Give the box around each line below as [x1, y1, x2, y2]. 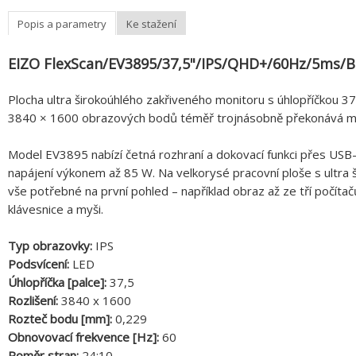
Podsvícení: [8, 256, 72, 273]
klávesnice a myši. [8, 201, 103, 218]
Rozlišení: [8, 292, 61, 309]
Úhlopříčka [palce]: [8, 274, 110, 291]
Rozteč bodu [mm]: [8, 311, 115, 327]
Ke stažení [126, 16, 176, 31]
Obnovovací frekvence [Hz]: [8, 329, 162, 346]
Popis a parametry [17, 16, 106, 31]
